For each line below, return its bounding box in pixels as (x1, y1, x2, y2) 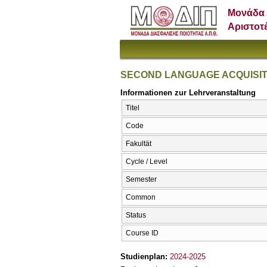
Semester (126, 175, 157, 184)
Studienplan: (120, 252, 170, 261)
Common (126, 193, 156, 202)
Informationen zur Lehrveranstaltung (120, 88, 256, 97)
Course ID (126, 229, 159, 238)
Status (126, 211, 146, 220)
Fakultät (126, 139, 151, 148)
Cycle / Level (126, 157, 167, 166)
